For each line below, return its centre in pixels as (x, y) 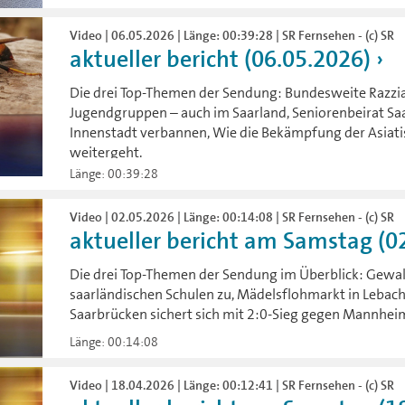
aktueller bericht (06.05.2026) (221, 59)
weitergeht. (106, 152)
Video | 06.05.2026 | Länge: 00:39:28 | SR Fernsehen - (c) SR (232, 35)
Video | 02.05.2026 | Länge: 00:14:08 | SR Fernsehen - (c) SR (232, 217)
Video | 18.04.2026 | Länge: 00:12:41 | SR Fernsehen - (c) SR (232, 386)
